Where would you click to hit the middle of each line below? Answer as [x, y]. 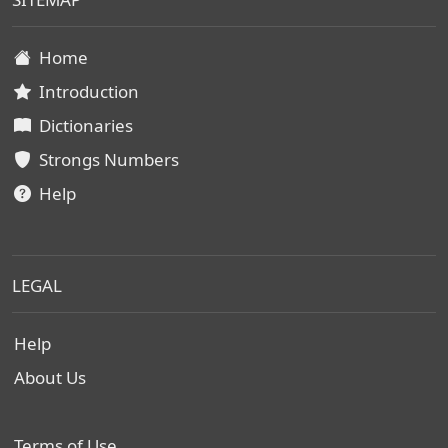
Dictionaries [82, 125]
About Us [50, 377]
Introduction [85, 91]
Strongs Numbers [105, 159]
